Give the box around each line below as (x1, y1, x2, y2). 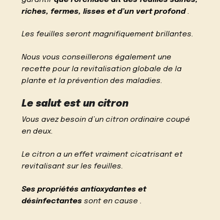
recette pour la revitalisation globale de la (22, 65, 182, 74)
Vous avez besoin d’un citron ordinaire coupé (22, 115, 191, 124)
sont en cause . (82, 197, 142, 205)
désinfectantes (22, 197, 82, 205)
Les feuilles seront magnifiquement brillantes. (22, 30, 194, 39)
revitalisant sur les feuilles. (22, 162, 124, 170)
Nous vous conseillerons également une (22, 54, 172, 62)
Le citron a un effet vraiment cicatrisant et (22, 150, 183, 159)
